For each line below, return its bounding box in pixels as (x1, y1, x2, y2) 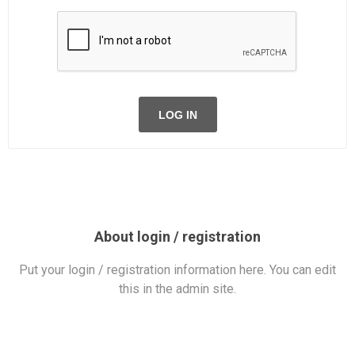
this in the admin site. (119, 281, 236, 296)
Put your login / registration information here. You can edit (19, 262, 336, 277)
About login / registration (94, 228, 261, 245)
